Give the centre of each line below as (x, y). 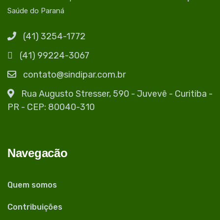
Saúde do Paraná (36, 11)
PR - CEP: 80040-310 (51, 107)
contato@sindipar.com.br (74, 75)
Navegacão (38, 153)
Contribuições (35, 207)
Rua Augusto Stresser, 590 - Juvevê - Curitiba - (117, 94)
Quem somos (32, 185)
